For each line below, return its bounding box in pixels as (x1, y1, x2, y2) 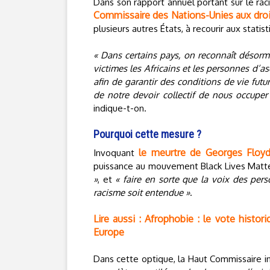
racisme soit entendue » (93, 187, 190, 198)
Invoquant (93, 147, 139, 159)
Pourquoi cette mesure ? (93, 128, 201, 140)
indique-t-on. (93, 102, 146, 114)
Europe (93, 226, 124, 238)
